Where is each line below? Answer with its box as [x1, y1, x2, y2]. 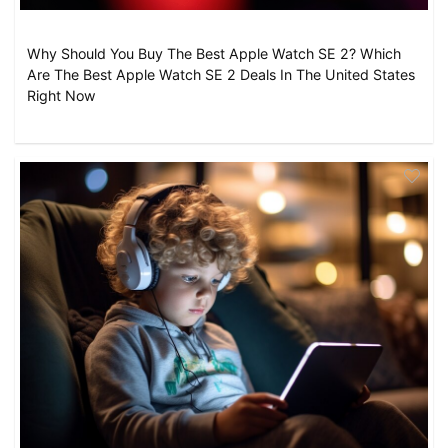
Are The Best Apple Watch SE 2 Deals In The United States [26, 65, 415, 83]
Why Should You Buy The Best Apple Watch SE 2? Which [26, 44, 401, 62]
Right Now [26, 86, 100, 104]
